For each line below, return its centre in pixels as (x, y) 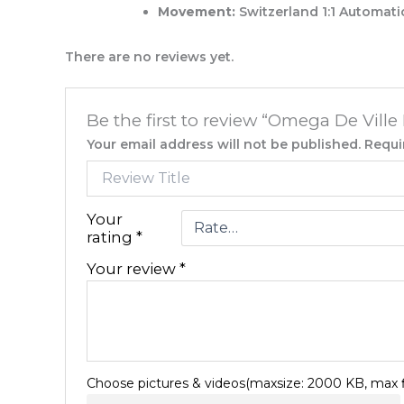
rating (112, 237)
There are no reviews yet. (149, 56)
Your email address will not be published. (224, 144)
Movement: (197, 12)
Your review (133, 268)
